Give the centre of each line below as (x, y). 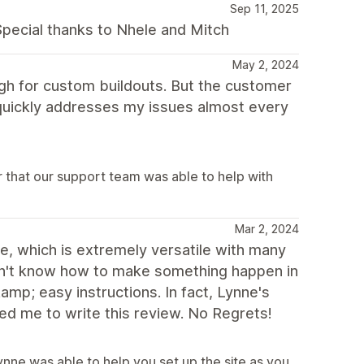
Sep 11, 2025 (264, 9)
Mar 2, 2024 (267, 229)
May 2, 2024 (266, 65)
